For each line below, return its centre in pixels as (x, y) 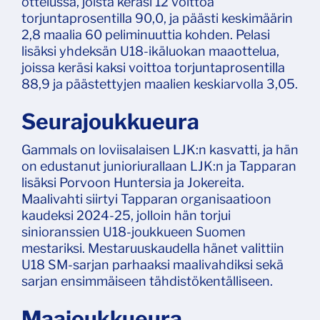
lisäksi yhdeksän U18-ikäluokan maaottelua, (150, 51)
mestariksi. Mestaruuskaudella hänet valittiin (153, 249)
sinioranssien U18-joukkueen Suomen (134, 232)
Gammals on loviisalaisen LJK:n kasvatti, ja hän (160, 150)
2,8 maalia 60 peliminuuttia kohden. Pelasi (146, 35)
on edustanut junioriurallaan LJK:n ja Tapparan (159, 166)
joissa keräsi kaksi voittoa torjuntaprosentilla (153, 68)
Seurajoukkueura (110, 122)
